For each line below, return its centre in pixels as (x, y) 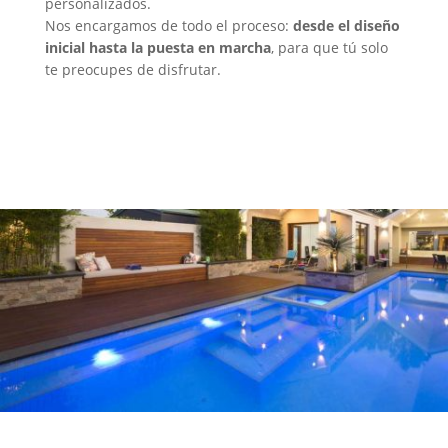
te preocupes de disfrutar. (132, 69)
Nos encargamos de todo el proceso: (168, 25)
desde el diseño (346, 25)
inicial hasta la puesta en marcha (157, 47)
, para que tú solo (329, 47)
